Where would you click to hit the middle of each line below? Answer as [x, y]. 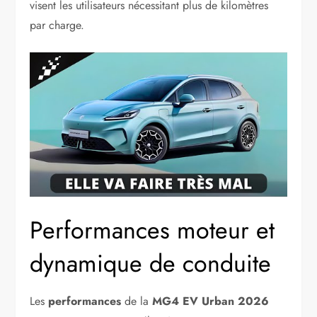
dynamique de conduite [151, 264]
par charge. [57, 25]
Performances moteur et [152, 231]
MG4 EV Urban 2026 [211, 301]
